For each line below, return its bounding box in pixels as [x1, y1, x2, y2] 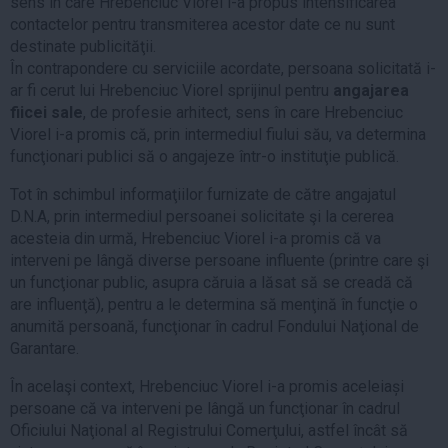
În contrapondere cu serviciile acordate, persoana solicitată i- [10, 58, 436, 78]
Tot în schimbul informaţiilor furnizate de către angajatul [10, 184, 396, 204]
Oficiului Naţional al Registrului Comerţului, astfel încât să [10, 420, 408, 440]
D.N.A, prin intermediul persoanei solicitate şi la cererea [10, 206, 394, 226]
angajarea [333, 80, 409, 100]
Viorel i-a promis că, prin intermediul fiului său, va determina [10, 124, 426, 144]
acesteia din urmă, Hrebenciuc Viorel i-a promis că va [10, 228, 381, 248]
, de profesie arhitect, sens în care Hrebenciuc [83, 102, 403, 122]
